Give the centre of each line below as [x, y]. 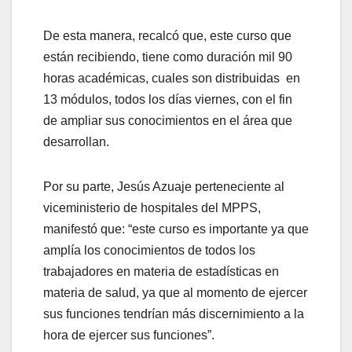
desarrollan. [76, 142]
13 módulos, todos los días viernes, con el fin [168, 100]
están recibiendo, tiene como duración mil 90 [168, 57]
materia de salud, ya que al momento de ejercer [175, 293]
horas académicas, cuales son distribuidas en [172, 79]
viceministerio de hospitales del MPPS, [152, 208]
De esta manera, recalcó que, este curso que [167, 36]
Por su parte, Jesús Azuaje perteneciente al [164, 187]
